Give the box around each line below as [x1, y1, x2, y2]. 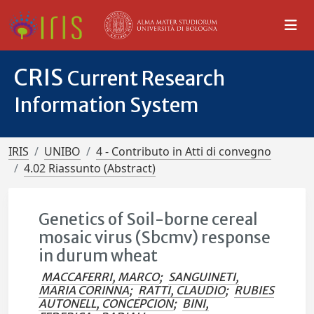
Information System [14, 93, 199, 118]
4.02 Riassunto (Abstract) [24, 161, 156, 176]
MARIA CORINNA [39, 283, 130, 297]
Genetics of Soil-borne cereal [39, 210, 259, 229]
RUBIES [234, 283, 275, 297]
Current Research [67, 66, 225, 91]
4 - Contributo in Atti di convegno [96, 144, 271, 159]
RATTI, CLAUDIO [138, 283, 226, 297]
